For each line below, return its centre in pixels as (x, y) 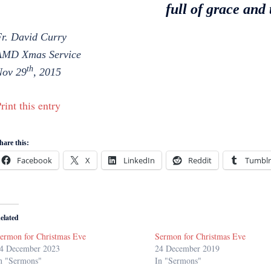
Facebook (34, 161)
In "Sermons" (178, 261)
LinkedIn (139, 161)
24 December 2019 (188, 249)
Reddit (200, 161)
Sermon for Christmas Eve (201, 237)
